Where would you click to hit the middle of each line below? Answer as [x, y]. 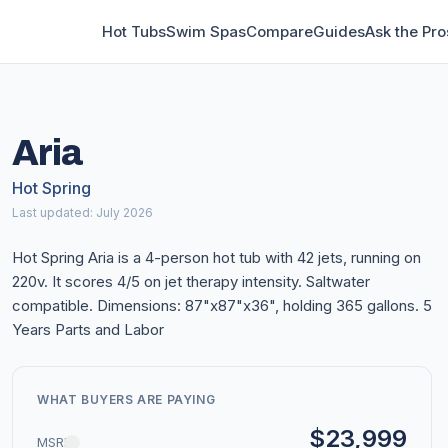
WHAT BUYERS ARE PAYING [126, 399]
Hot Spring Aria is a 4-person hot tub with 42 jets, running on [216, 257]
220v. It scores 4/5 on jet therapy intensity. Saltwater [191, 281]
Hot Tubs [134, 31]
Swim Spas [206, 31]
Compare [279, 31]
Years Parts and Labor [88, 329]
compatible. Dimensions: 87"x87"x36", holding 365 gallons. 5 [222, 305]
